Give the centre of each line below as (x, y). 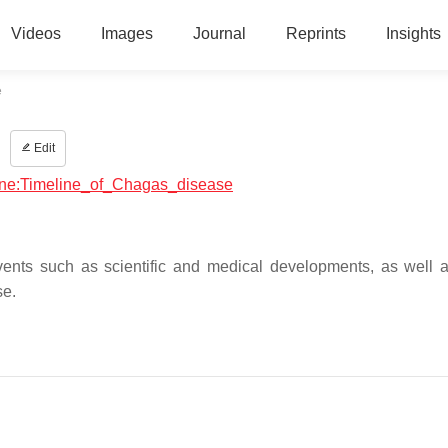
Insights (413, 33)
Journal (219, 33)
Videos (35, 33)
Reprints (315, 33)
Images (126, 33)
